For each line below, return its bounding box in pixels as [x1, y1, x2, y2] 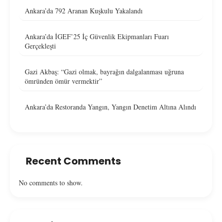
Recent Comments [26, 154, 121, 168]
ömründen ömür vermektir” [25, 76, 102, 86]
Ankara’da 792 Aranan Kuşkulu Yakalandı [25, 5, 143, 15]
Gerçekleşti [25, 41, 56, 51]
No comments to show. [19, 177, 83, 187]
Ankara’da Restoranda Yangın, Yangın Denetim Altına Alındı [25, 102, 196, 111]
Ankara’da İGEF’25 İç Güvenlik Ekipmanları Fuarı [25, 31, 169, 41]
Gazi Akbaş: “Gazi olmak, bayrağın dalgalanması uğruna [25, 66, 184, 76]
